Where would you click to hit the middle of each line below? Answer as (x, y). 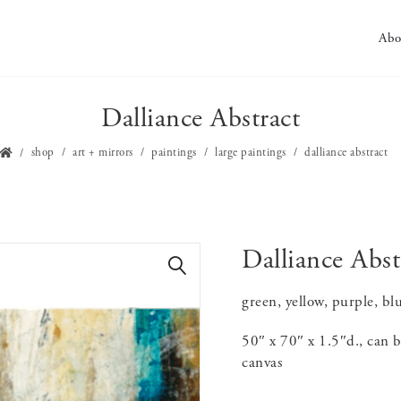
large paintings (251, 153)
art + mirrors (103, 153)
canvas (262, 363)
